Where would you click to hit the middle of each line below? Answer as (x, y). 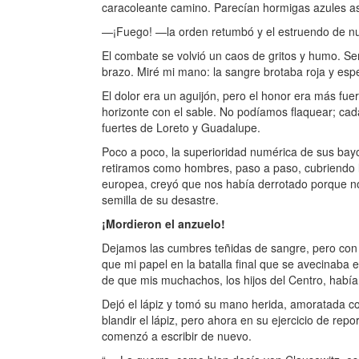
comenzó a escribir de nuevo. (177, 336)
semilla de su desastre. (160, 200)
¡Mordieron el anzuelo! (163, 224)
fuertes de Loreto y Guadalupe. (181, 127)
